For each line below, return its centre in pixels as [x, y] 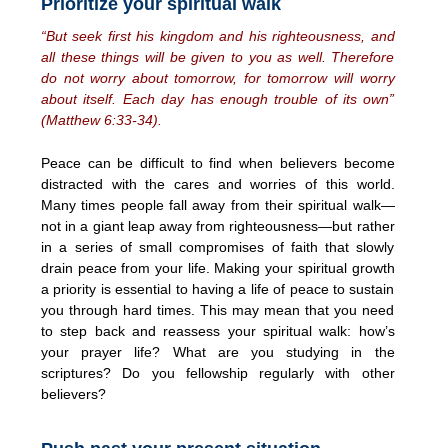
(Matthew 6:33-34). [101, 119]
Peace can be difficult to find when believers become [218, 162]
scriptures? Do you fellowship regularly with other [218, 372]
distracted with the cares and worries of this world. [218, 183]
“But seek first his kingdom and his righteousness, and [218, 35]
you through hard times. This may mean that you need [218, 309]
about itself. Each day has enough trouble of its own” [218, 98]
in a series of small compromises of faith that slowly [218, 246]
